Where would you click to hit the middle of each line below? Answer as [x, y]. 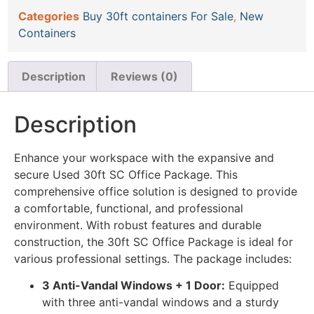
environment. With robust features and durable [138, 225]
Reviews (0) [144, 77]
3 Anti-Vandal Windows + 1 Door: [134, 286]
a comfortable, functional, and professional [129, 208]
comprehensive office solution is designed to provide [156, 191]
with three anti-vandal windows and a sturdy [161, 302]
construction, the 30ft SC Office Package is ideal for [153, 241]
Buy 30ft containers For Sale [158, 16]
